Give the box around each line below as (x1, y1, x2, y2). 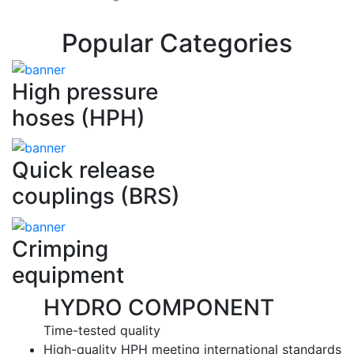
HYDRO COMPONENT (43, 293, 274, 321)
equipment (12, 261, 124, 288)
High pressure (12, 77, 158, 105)
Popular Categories (62, 27, 292, 58)
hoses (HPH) (12, 104, 145, 131)
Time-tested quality (43, 322, 160, 338)
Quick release (12, 156, 155, 184)
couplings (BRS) (12, 183, 180, 210)
